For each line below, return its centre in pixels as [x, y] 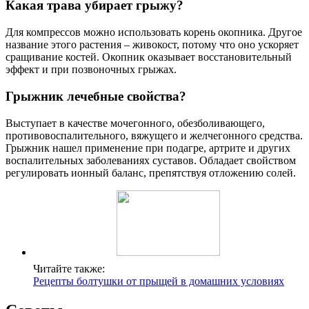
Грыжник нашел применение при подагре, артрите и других [148, 148]
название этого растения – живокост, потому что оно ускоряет [152, 45]
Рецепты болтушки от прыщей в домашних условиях [159, 281]
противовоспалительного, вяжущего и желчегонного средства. [154, 135]
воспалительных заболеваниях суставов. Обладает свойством [151, 160]
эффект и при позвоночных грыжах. [91, 70]
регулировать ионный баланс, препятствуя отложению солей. [151, 172]
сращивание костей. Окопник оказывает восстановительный [149, 57]
